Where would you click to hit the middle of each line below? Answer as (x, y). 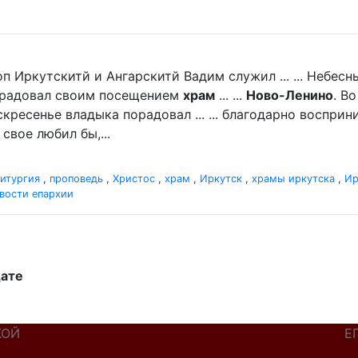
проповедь (76, 179)
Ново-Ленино (290, 95)
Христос (134, 179)
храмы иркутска (293, 179)
